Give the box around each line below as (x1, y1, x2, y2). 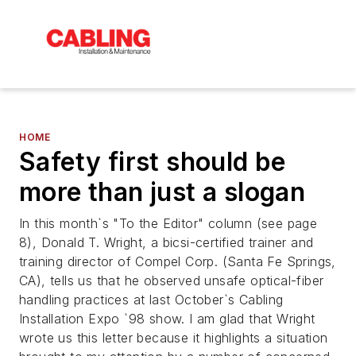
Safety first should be (19, 145, 286, 177)
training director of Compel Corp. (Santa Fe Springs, (19, 253, 336, 269)
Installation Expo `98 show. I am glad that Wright (19, 310, 315, 327)
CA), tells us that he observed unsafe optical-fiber (19, 272, 324, 288)
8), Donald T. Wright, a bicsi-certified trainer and (19, 234, 314, 250)
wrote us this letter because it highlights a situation (19, 329, 328, 346)
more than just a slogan (19, 176, 306, 207)
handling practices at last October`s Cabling (19, 291, 284, 308)
